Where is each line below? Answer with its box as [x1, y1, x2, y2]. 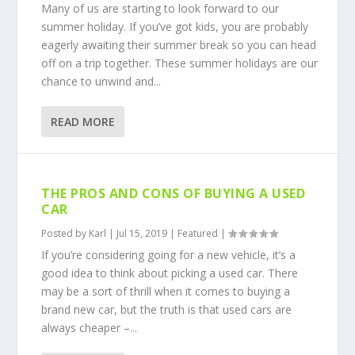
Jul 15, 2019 [116, 227, 168, 240]
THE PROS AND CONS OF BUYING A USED [41, 185, 306, 202]
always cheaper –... [41, 320, 138, 335]
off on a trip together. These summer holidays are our [41, 55, 319, 71]
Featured [177, 227, 219, 240]
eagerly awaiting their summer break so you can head [41, 37, 317, 52]
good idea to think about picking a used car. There [41, 265, 299, 281]
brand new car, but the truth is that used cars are [41, 302, 292, 317]
